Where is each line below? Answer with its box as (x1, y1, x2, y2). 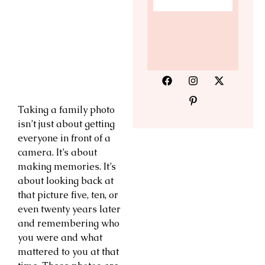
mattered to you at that (18, 245, 119, 258)
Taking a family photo (18, 103, 115, 116)
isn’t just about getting (18, 117, 115, 130)
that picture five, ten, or (18, 188, 118, 201)
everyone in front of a (18, 131, 111, 144)
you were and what (18, 231, 102, 244)
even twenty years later (18, 202, 121, 215)
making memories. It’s (18, 160, 116, 173)
